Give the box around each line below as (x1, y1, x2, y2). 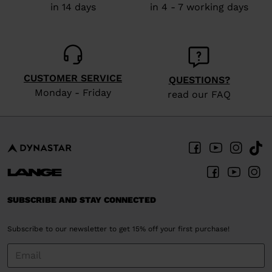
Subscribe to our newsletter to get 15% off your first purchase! (7, 224, 229, 233)
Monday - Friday (35, 86, 111, 98)
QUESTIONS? (168, 73, 230, 86)
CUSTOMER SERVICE (24, 72, 122, 84)
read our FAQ (168, 88, 231, 100)
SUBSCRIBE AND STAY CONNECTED (7, 194, 156, 205)
